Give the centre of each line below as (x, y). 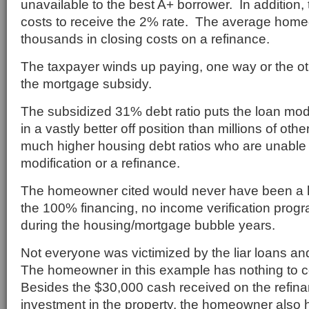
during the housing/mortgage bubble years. (148, 225)
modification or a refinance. (100, 163)
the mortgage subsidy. (86, 83)
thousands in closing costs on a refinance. (145, 39)
